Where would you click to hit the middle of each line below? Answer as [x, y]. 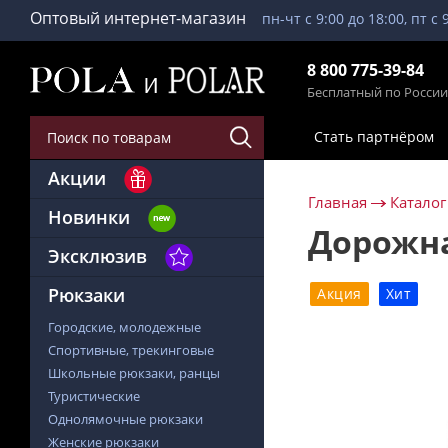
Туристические [94, 396]
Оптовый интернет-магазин [140, 18]
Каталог [418, 202]
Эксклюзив [97, 256]
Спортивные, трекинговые [131, 350]
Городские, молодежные [124, 327]
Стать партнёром [374, 136]
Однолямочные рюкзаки [125, 419]
